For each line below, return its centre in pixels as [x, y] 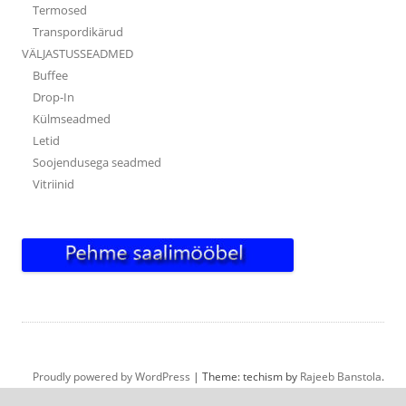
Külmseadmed [72, 119]
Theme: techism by [251, 377]
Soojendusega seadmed [97, 163]
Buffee [50, 76]
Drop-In [53, 97]
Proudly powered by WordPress [111, 377]
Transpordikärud [78, 32]
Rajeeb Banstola [341, 377]
